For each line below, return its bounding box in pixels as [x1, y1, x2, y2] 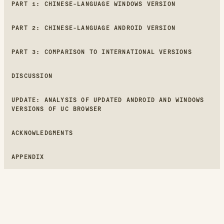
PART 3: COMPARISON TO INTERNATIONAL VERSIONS [11, 48, 192, 55]
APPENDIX [11, 153, 44, 160]
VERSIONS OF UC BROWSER [11, 105, 102, 112]
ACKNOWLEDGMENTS [11, 129, 73, 136]
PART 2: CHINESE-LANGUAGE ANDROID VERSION [11, 24, 176, 31]
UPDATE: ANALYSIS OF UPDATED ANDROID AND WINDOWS [11, 96, 204, 103]
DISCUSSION [11, 72, 52, 79]
